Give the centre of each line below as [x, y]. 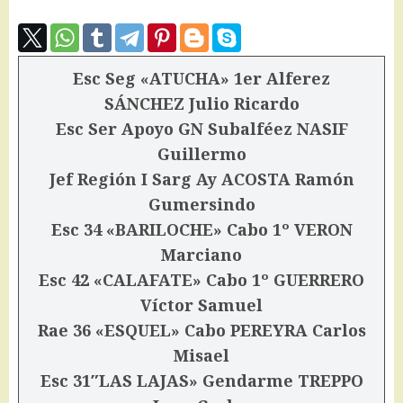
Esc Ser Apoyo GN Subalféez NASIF [201, 129]
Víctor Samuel [201, 305]
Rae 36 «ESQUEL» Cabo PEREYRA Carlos [201, 330]
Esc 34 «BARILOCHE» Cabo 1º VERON [201, 229]
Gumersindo [201, 204]
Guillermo [201, 154]
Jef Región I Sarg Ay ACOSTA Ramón [201, 179]
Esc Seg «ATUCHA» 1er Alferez [201, 78]
